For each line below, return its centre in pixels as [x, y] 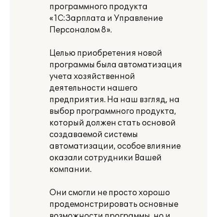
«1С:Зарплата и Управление [106, 18]
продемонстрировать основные [114, 204]
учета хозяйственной [92, 77]
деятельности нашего [93, 88]
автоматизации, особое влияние [115, 146]
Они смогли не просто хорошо [110, 193]
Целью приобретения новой [106, 53]
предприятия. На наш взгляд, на [115, 100]
